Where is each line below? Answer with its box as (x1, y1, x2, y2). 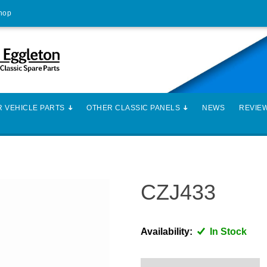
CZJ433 (141, 180, 216, 205)
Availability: (141, 226, 193, 237)
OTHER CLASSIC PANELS (86, 104, 181, 113)
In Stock (207, 226, 247, 237)
